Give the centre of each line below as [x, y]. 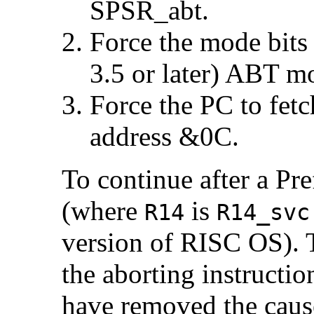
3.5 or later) [157, 73]
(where [103, 210]
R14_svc [263, 212]
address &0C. [164, 136]
